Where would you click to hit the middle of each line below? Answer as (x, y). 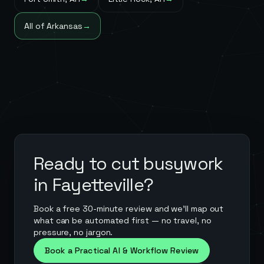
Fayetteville (98, 185)
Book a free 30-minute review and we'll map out (129, 209)
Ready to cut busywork (128, 164)
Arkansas (65, 26)
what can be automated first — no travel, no (123, 220)
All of (36, 26)
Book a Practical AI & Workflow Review (122, 250)
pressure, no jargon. (73, 232)
